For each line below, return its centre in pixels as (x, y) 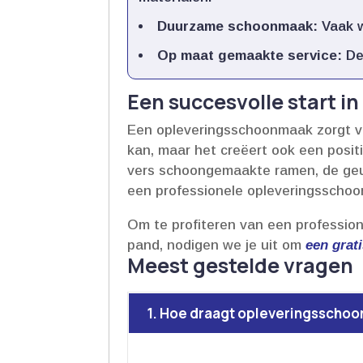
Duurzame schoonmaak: (238, 26)
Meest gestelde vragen (241, 265)
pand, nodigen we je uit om (217, 245)
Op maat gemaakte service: (250, 55)
